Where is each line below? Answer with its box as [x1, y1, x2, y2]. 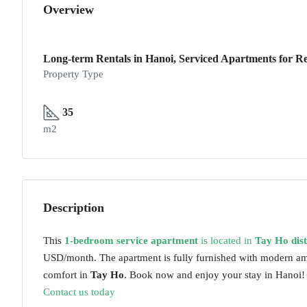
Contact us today [43, 286, 115, 297]
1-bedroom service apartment [64, 235, 198, 246]
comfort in [43, 269, 90, 280]
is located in [198, 235, 255, 246]
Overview [43, 3, 94, 16]
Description [43, 201, 104, 214]
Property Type [43, 69, 103, 79]
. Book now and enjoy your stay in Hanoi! [124, 269, 305, 280]
